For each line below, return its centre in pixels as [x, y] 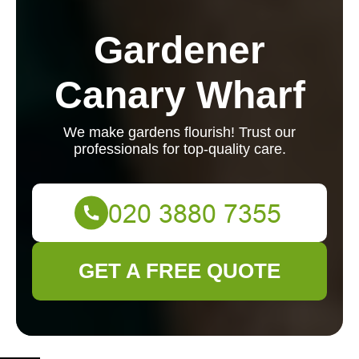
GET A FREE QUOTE [179, 271]
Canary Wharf [179, 95]
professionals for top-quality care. [179, 149]
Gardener [179, 50]
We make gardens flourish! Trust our [179, 132]
